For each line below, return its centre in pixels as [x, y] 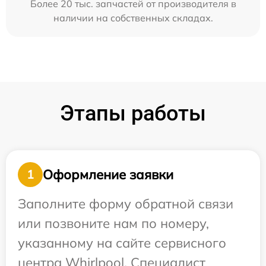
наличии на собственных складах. [133, 18]
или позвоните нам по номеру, [113, 224]
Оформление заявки [108, 174]
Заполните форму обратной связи [126, 204]
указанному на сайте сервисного [122, 243]
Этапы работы [133, 114]
